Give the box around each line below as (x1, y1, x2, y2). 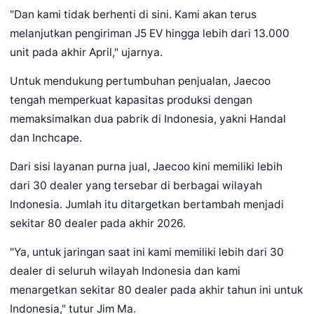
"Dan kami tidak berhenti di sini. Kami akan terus (10, 8, 257, 22)
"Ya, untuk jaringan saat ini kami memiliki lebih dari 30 (10, 245, 284, 259)
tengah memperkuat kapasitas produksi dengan (10, 93, 252, 107)
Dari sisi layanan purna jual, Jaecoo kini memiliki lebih (10, 160, 282, 174)
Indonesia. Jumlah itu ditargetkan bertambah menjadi (10, 198, 284, 212)
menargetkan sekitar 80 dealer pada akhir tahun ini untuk (10, 283, 303, 297)
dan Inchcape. (10, 131, 82, 145)
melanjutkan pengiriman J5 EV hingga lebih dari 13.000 (10, 27, 289, 41)
